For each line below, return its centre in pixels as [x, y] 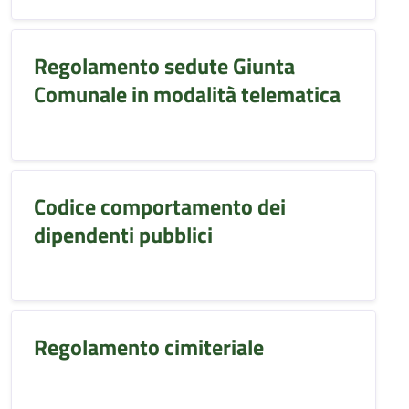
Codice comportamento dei [160, 206]
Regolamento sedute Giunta [164, 66]
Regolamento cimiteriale [149, 347]
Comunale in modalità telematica [187, 94]
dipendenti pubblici [123, 235]
